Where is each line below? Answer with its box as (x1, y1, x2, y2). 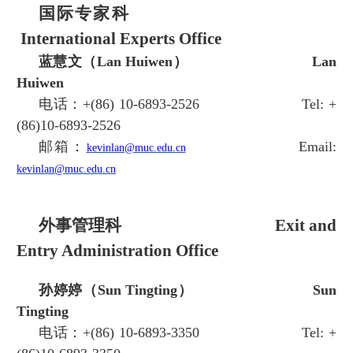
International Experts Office (20, 29, 221, 49)
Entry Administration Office (17, 241, 218, 261)
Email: (299, 139, 337, 155)
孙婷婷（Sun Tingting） (39, 282, 313, 299)
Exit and (275, 216, 336, 236)
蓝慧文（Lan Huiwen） (39, 54, 312, 70)
